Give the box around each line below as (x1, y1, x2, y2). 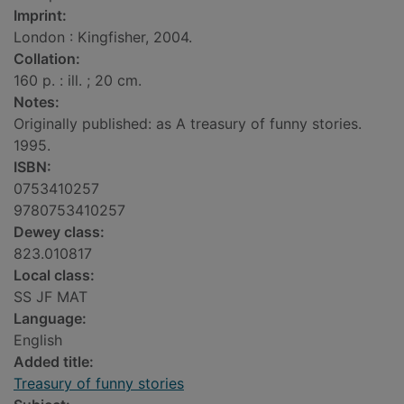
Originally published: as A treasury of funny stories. (14, 115, 362, 133)
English (14, 331, 62, 350)
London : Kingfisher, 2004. (14, 28, 192, 47)
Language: (14, 309, 87, 328)
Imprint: (14, 6, 67, 25)
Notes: (14, 93, 60, 112)
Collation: (14, 50, 80, 69)
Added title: (14, 353, 94, 372)
